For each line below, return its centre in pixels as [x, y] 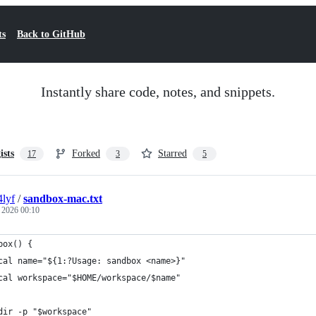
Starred [172, 153]
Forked [86, 153]
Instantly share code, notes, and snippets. [158, 92]
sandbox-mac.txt [63, 199]
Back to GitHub [51, 34]
